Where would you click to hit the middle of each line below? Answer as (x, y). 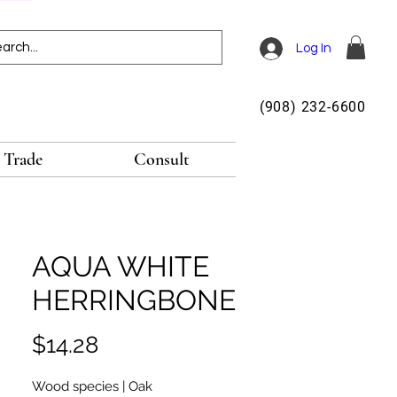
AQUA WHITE (121, 266)
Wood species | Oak (92, 386)
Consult (162, 160)
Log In (314, 48)
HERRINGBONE (134, 300)
